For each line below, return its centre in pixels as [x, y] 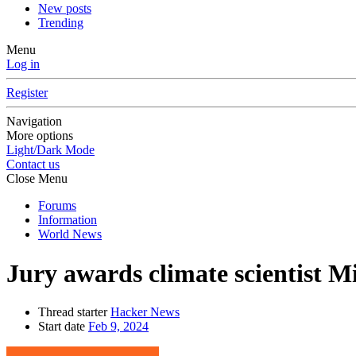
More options [40, 136]
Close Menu [37, 179]
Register [27, 93]
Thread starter [73, 312]
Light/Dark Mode [50, 150]
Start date [62, 327]
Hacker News [145, 312]
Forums [57, 206]
